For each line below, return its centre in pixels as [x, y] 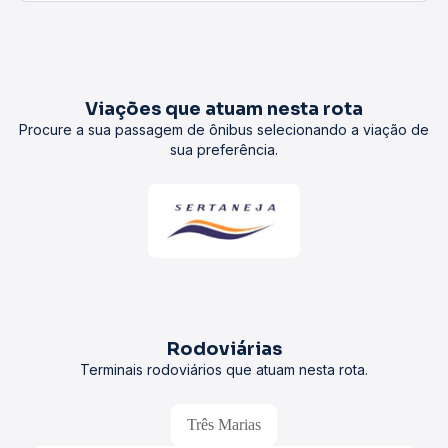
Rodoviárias [224, 349]
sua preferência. [224, 149]
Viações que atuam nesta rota [224, 109]
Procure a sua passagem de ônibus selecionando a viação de [224, 129]
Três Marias [224, 424]
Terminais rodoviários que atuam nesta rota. [224, 369]
